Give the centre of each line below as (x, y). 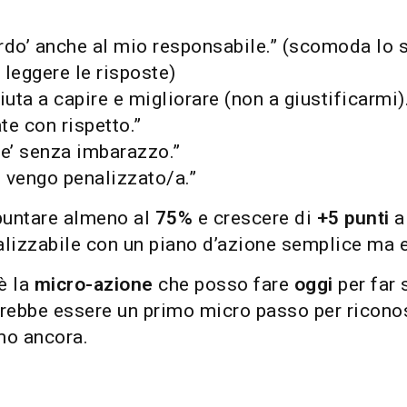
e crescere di (255, 218)
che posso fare (223, 284)
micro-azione (94, 284)
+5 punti (353, 218)
